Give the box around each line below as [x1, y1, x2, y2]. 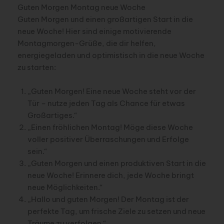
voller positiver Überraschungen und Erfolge [27, 134, 189, 144]
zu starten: [17, 62, 56, 72]
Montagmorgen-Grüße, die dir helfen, [17, 38, 156, 48]
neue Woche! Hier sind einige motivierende [17, 26, 171, 36]
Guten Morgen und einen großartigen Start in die [17, 14, 193, 24]
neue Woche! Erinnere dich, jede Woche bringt [27, 170, 194, 180]
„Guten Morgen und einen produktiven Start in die [27, 158, 206, 168]
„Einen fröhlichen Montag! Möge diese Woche [27, 122, 193, 132]
